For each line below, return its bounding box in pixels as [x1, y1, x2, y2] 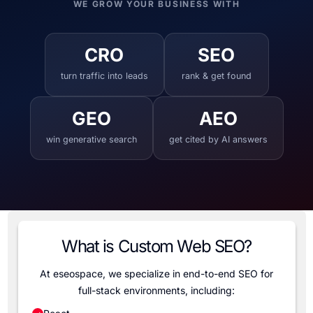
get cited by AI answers [168, 134, 268, 145]
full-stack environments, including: [78, 284, 235, 296]
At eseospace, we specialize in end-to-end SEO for [40, 268, 273, 279]
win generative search [45, 134, 137, 145]
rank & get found [181, 71, 252, 81]
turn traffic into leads [60, 71, 148, 81]
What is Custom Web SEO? [61, 236, 252, 256]
